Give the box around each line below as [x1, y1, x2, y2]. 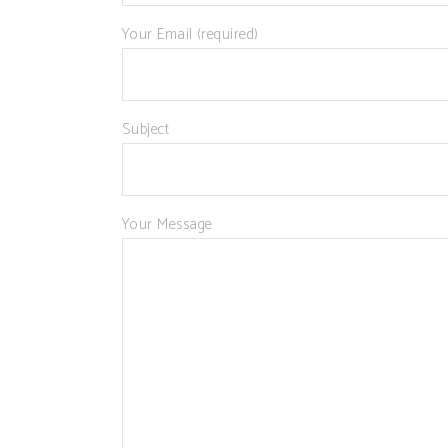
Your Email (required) [122, 22, 259, 47]
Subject [122, 117, 170, 142]
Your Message [122, 212, 213, 237]
